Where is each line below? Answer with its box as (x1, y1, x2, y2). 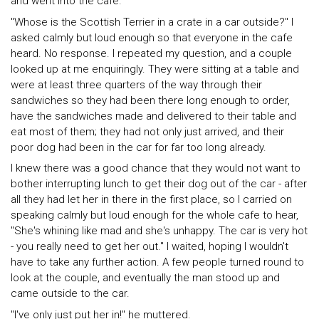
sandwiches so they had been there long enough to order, (11, 93, 290, 107)
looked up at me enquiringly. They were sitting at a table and (11, 62, 299, 75)
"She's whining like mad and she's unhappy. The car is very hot (11, 224, 308, 238)
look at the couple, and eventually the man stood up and (11, 271, 280, 285)
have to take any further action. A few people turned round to (11, 256, 304, 269)
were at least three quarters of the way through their (11, 78, 262, 91)
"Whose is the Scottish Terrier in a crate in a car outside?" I (11, 15, 293, 28)
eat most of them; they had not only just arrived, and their (11, 125, 284, 138)
